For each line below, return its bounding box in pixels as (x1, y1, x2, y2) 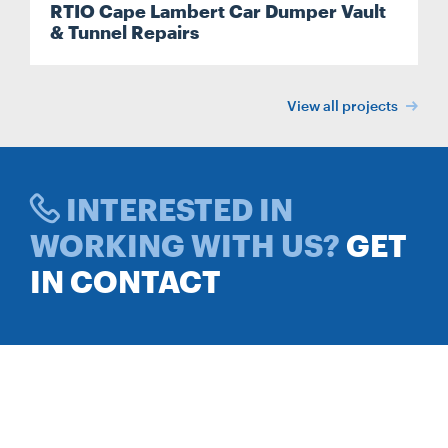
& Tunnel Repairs (50, 21, 199, 43)
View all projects (287, 97, 401, 114)
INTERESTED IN (60, 192, 293, 227)
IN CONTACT (30, 264, 221, 299)
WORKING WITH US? (30, 228, 346, 263)
